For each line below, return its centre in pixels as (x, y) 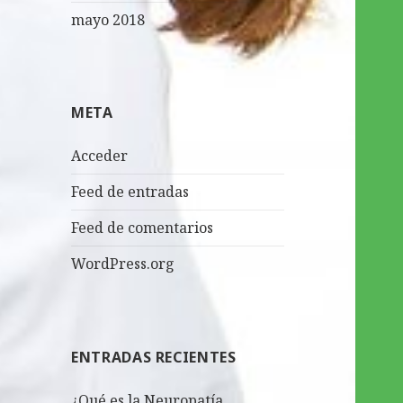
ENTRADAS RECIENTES (154, 357)
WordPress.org (123, 264)
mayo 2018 (108, 20)
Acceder (100, 156)
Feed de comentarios (143, 228)
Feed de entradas (130, 192)
